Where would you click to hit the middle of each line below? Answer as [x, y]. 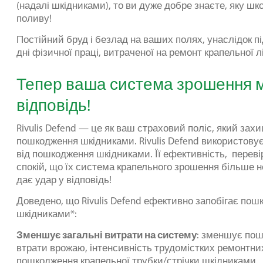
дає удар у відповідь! [64, 180]
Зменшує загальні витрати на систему [107, 235]
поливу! [34, 18]
